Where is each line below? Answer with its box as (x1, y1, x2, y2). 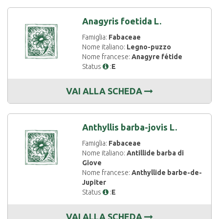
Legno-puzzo (127, 43, 172, 51)
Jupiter (82, 178, 107, 186)
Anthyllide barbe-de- (131, 169, 202, 176)
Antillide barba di (127, 149, 184, 157)
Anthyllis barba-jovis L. (82, 122, 177, 132)
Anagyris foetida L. (82, 16, 162, 26)
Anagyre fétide (131, 53, 183, 61)
